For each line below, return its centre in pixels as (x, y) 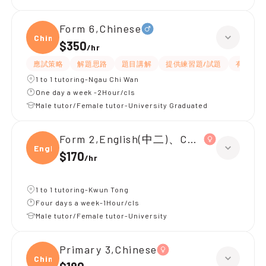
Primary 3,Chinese (108, 249)
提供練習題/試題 (194, 64)
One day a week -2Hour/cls (85, 92)
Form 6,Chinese (101, 28)
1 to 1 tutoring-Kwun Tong (82, 189)
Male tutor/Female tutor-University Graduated (122, 105)
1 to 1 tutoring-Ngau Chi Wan (87, 79)
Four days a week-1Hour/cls (88, 202)
